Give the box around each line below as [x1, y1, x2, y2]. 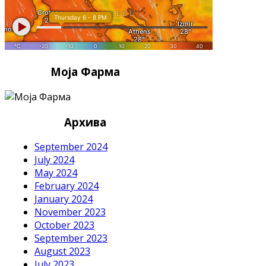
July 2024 [34, 153, 74, 167]
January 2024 [34, 192, 93, 206]
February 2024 [34, 179, 99, 193]
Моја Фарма [50, 64, 120, 80]
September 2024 [34, 140, 107, 154]
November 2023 [34, 205, 106, 219]
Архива [64, 114, 106, 129]
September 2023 [34, 232, 107, 245]
